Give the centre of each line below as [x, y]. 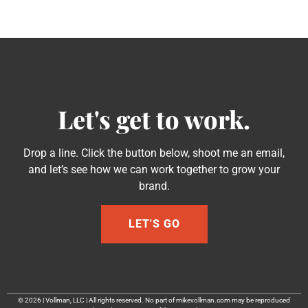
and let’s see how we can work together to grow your [154, 170]
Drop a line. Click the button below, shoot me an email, [154, 153]
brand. [154, 186]
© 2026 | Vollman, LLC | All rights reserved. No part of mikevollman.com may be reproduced [154, 300]
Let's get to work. [154, 119]
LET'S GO [154, 223]
